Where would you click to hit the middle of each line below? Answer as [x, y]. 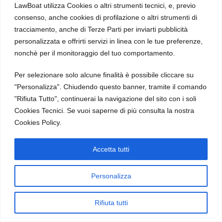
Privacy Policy [111, 9]
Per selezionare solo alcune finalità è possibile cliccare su [104, 75]
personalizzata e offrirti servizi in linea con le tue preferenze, [109, 41]
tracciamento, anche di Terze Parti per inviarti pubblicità [101, 29]
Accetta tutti [111, 149]
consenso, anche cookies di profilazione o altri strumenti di [106, 17]
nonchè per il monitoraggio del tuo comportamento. [95, 53]
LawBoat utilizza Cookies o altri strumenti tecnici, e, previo [105, 5]
